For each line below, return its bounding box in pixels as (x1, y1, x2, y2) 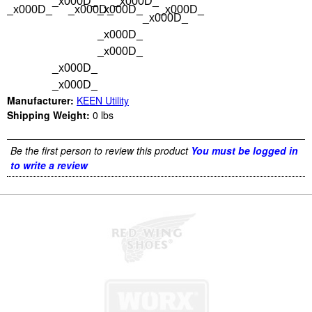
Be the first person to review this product (10, 143, 188, 158)
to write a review (10, 158, 88, 173)
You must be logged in (191, 143, 298, 158)
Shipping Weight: (7, 108, 90, 123)
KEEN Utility (77, 93, 129, 108)
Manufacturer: (7, 93, 74, 108)
